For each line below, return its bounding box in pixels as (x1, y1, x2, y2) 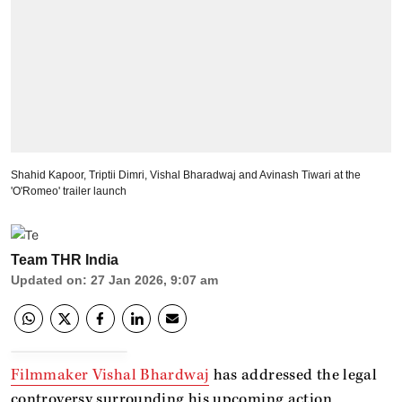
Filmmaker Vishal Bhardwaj (11, 364, 210, 385)
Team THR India (11, 251, 118, 267)
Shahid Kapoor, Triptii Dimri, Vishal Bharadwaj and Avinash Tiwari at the (11, 168, 361, 181)
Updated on (11, 272, 83, 287)
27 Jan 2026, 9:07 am (91, 272, 218, 287)
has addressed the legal (209, 364, 378, 385)
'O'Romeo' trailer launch (11, 184, 127, 197)
